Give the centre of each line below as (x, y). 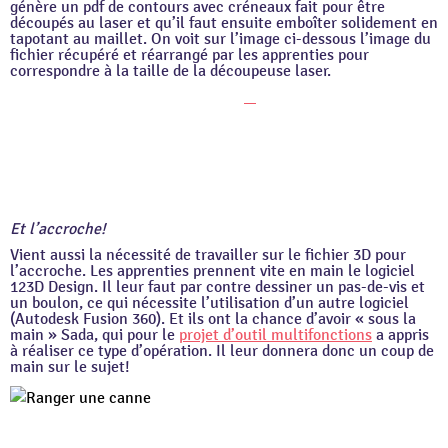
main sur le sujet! (70, 367)
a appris (400, 335)
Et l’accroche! (58, 229)
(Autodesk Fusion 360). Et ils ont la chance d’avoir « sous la (213, 319)
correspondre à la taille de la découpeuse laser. (170, 71)
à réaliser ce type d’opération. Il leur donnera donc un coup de (222, 351)
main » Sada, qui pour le (94, 335)
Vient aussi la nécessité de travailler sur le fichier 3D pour (208, 255)
